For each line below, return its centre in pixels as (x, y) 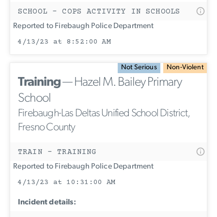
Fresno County (47, 127)
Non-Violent (185, 68)
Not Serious (139, 68)
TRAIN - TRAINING (57, 152)
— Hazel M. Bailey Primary (121, 82)
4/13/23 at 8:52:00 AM (64, 42)
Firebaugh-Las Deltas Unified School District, (104, 113)
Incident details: (47, 202)
